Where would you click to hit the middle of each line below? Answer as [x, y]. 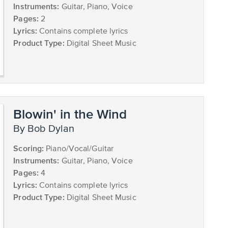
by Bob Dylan [47, 129]
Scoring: [29, 148]
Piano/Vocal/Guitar [79, 149]
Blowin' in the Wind [70, 113]
